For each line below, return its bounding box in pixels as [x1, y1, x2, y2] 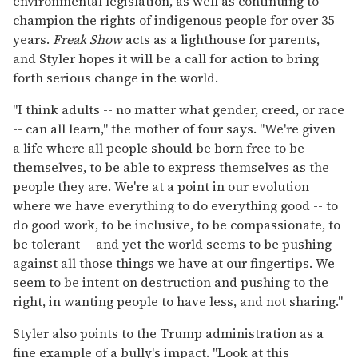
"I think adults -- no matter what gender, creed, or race [13, 101, 344, 119]
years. [13, 30, 53, 49]
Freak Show [53, 30, 122, 49]
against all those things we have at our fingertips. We [13, 254, 335, 272]
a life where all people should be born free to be [13, 139, 304, 157]
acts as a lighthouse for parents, [122, 30, 320, 49]
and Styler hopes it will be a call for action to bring [13, 50, 319, 68]
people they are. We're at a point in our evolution [13, 177, 309, 196]
